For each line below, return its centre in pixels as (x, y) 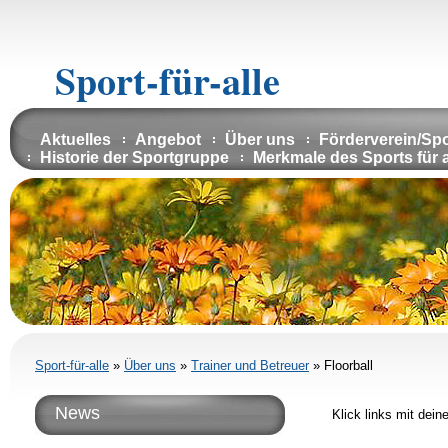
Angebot (168, 139)
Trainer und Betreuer (250, 365)
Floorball (348, 365)
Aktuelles (75, 139)
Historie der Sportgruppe (134, 157)
